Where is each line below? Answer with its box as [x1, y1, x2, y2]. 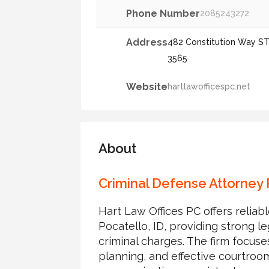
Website [126, 80, 168, 92]
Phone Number [126, 7, 201, 19]
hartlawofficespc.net [168, 81, 251, 91]
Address [126, 36, 168, 48]
